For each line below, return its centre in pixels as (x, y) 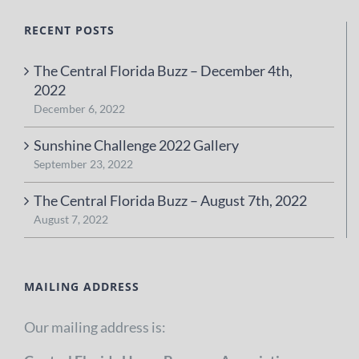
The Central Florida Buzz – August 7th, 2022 (170, 200)
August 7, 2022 (71, 219)
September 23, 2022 (83, 163)
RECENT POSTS (69, 30)
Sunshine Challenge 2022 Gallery (136, 145)
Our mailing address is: (95, 327)
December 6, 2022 (79, 108)
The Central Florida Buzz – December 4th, (163, 70)
